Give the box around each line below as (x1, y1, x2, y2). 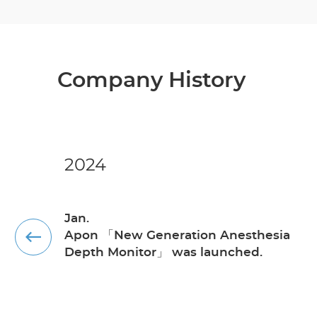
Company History (57, 69, 246, 91)
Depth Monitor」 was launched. (64, 246, 263, 258)
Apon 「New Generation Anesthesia (64, 229, 290, 241)
